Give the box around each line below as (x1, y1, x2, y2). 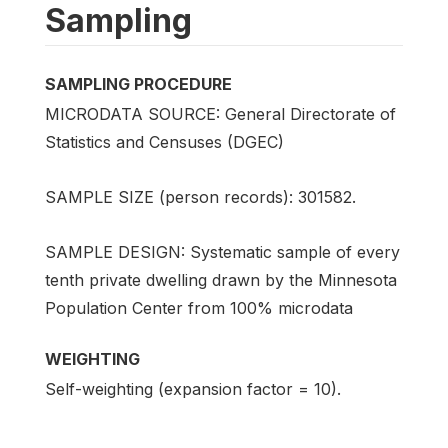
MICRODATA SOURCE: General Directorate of (45, 103, 396, 124)
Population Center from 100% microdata (45, 298, 353, 319)
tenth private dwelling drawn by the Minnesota (45, 270, 397, 291)
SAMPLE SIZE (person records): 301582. (45, 187, 356, 207)
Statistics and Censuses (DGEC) (45, 131, 284, 152)
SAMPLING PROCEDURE (45, 73, 232, 94)
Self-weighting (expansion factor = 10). (45, 379, 341, 400)
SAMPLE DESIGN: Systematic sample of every (45, 242, 400, 263)
